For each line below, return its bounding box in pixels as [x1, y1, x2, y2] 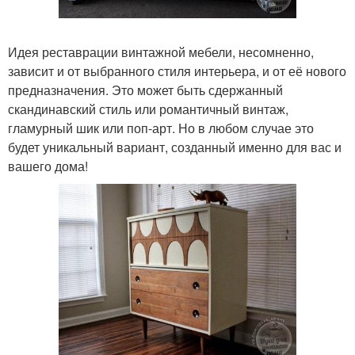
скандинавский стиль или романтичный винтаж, [8, 99, 288, 118]
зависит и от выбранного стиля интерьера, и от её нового [8, 61, 346, 80]
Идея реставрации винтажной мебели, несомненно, [8, 42, 314, 61]
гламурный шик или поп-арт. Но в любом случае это [8, 118, 314, 137]
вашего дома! [8, 156, 88, 175]
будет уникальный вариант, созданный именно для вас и [8, 137, 342, 156]
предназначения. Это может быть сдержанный [8, 80, 283, 99]
